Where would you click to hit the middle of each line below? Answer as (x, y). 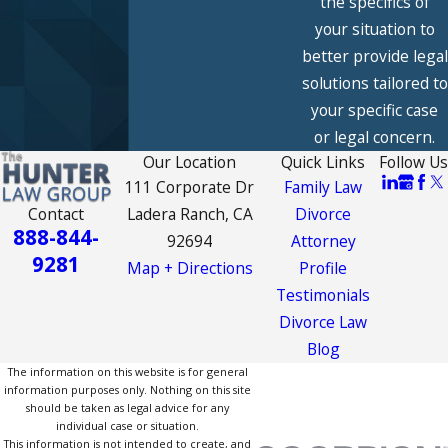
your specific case (375, 110)
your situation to (374, 29)
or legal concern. (375, 137)
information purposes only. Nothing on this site (127, 390)
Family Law (323, 187)
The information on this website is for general (127, 372)
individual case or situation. (127, 426)
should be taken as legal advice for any (127, 408)
